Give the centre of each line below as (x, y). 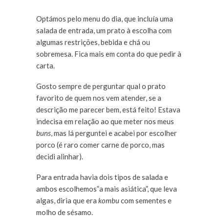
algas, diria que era (67, 201)
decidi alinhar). (60, 157)
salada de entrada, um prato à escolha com (104, 31)
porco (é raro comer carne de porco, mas (100, 145)
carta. (45, 66)
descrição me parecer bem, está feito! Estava (108, 110)
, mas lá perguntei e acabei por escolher (114, 133)
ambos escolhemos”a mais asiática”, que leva (107, 189)
